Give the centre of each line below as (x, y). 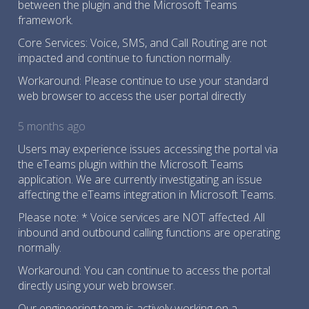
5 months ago (52, 126)
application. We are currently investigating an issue (140, 179)
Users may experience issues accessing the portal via (148, 149)
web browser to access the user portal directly (132, 96)
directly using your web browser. (97, 286)
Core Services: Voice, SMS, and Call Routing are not (142, 43)
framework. (46, 20)
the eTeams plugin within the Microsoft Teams (131, 164)
